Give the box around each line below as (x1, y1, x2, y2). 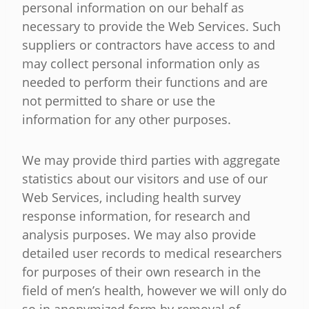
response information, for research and (22, 208, 250, 225)
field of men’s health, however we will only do (22, 282, 287, 299)
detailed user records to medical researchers (22, 245, 282, 262)
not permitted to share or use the (22, 92, 215, 110)
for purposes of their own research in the (22, 263, 261, 281)
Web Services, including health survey (22, 189, 241, 206)
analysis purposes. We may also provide (22, 226, 256, 243)
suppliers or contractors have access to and (22, 37, 275, 54)
